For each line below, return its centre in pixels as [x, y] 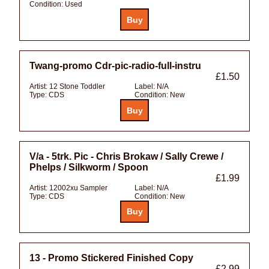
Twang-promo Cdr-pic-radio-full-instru [115, 66]
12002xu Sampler [78, 188]
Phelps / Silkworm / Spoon [89, 168]
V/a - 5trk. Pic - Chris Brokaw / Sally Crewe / [126, 157]
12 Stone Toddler [77, 87]
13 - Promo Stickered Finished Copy [111, 258]
